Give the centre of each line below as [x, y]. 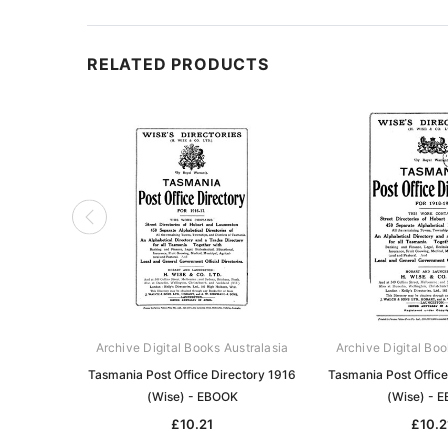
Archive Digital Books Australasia [192, 347]
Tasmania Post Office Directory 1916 [192, 374]
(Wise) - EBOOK [192, 396]
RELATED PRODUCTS [178, 63]
